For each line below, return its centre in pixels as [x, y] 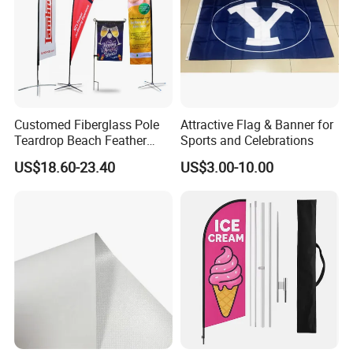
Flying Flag [45, 156]
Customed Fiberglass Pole [87, 125]
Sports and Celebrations [247, 141]
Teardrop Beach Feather [81, 141]
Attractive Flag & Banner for [256, 125]
